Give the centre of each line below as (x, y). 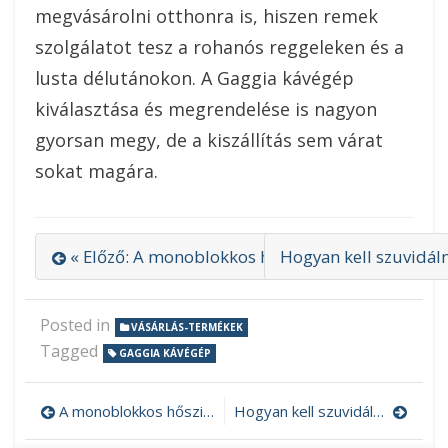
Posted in (77, 324)
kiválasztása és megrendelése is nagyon (206, 108)
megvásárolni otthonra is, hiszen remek (206, 15)
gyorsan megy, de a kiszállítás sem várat (209, 139)
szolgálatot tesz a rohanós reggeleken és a (219, 46)
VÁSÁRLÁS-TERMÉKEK (187, 326)
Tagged (71, 350)
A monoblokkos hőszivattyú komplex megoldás (131, 410)
